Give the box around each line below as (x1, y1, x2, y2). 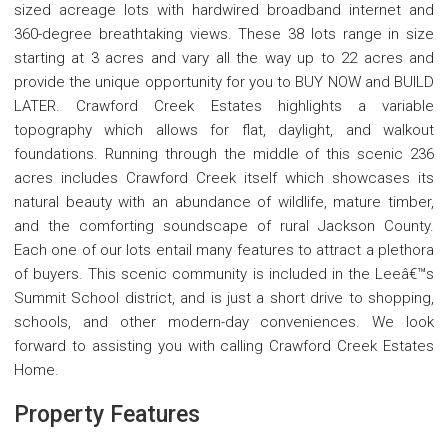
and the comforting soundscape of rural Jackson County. (14, 217, 434, 236)
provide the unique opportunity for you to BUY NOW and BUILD (14, 73, 434, 92)
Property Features (14, 401, 200, 429)
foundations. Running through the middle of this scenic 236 (14, 145, 434, 164)
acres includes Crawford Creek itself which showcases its (14, 169, 434, 188)
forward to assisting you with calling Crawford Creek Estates (14, 337, 434, 356)
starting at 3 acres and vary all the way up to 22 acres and (14, 49, 434, 68)
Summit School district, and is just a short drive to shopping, (14, 289, 434, 308)
